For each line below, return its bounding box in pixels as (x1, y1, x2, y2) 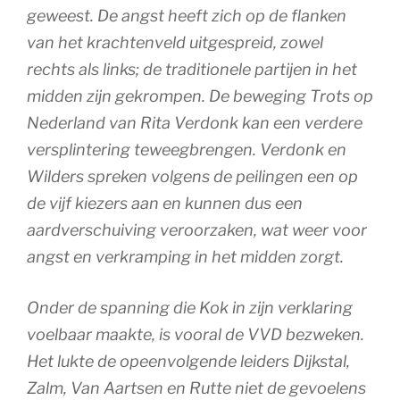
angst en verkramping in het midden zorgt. (27, 246, 344, 266)
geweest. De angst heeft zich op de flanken (27, 5, 346, 25)
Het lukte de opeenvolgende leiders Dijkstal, (27, 351, 350, 371)
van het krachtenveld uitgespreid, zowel (27, 32, 323, 52)
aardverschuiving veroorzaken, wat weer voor (27, 220, 367, 239)
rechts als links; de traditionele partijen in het (27, 59, 357, 79)
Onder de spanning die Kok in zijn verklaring (27, 297, 353, 317)
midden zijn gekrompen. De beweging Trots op (27, 86, 373, 105)
